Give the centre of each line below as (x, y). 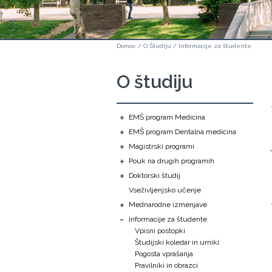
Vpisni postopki (160, 231)
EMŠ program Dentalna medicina (182, 132)
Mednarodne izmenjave (168, 205)
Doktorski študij (155, 175)
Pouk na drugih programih (172, 161)
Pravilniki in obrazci (166, 265)
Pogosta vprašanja (164, 254)
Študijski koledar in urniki (177, 242)
